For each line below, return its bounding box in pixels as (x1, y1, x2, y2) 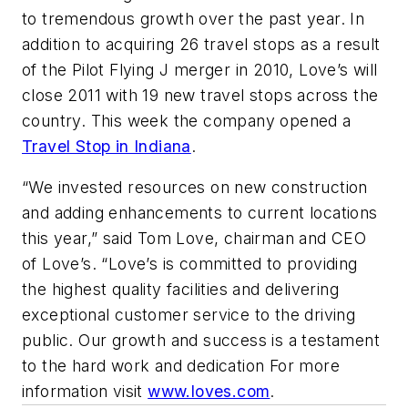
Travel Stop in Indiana (22, 136, 191, 156)
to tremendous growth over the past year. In (22, 8, 365, 28)
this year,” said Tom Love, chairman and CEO (22, 229, 367, 249)
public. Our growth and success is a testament (22, 331, 380, 351)
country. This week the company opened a (22, 110, 352, 130)
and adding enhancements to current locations (22, 203, 378, 223)
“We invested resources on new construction (22, 178, 368, 198)
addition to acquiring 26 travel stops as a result (22, 34, 381, 54)
